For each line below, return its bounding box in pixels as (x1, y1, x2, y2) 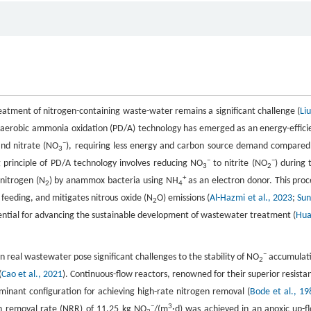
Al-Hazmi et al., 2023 (210, 193, 292, 204)
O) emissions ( (156, 193, 210, 204)
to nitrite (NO (210, 158, 267, 169)
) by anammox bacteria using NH (49, 176, 178, 187)
